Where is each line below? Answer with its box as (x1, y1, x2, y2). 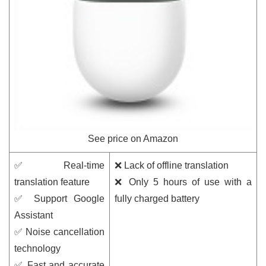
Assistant (14, 210, 53, 220)
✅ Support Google (14, 193, 104, 204)
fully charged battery (115, 193, 199, 204)
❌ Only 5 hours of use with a (115, 176, 252, 187)
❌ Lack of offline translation (115, 160, 229, 170)
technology (14, 243, 61, 254)
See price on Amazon (88, 133, 178, 144)
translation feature (14, 176, 90, 187)
